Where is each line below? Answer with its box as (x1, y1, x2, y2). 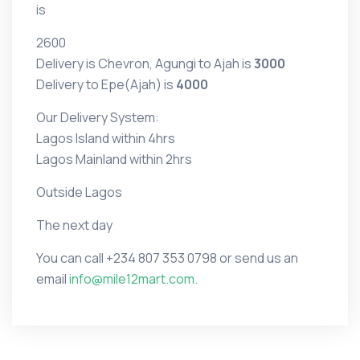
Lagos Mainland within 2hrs (36, 150, 192, 169)
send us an (235, 249, 298, 268)
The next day (36, 216, 112, 235)
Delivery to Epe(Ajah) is (36, 76, 176, 94)
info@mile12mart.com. (69, 270, 198, 288)
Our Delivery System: (36, 108, 159, 127)
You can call (36, 249, 106, 268)
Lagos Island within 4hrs (36, 129, 175, 148)
